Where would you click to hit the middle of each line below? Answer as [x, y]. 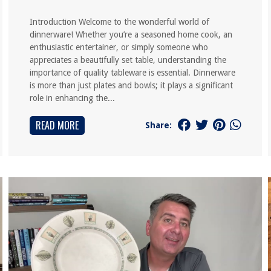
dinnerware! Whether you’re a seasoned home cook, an [131, 34]
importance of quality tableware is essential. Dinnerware [132, 73]
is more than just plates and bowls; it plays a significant [131, 85]
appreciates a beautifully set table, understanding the [128, 60]
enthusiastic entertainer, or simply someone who [119, 47]
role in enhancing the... [72, 98]
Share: [159, 125]
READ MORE [57, 125]
